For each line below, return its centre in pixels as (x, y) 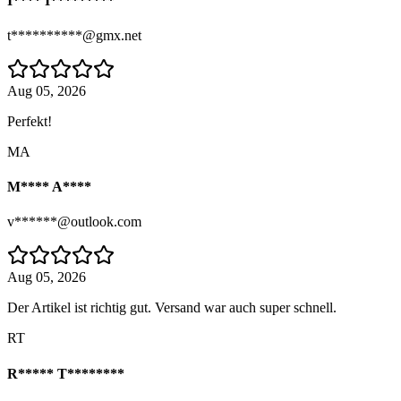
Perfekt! (30, 121)
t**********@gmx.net (74, 35)
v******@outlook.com (74, 222)
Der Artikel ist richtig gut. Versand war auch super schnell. (172, 308)
